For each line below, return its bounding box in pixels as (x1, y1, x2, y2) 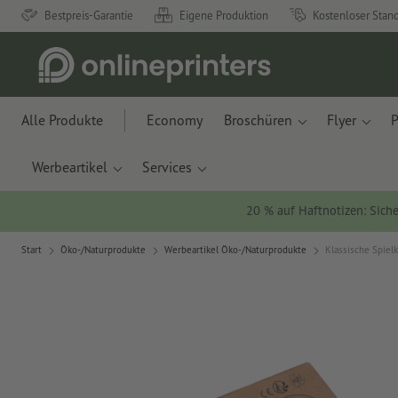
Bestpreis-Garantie (44, 7, 133, 23)
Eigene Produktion (179, 7, 268, 23)
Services (142, 158, 192, 176)
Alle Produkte (21, 111, 103, 129)
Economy (147, 111, 203, 129)
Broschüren (224, 111, 292, 129)
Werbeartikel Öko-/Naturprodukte (164, 243, 306, 257)
